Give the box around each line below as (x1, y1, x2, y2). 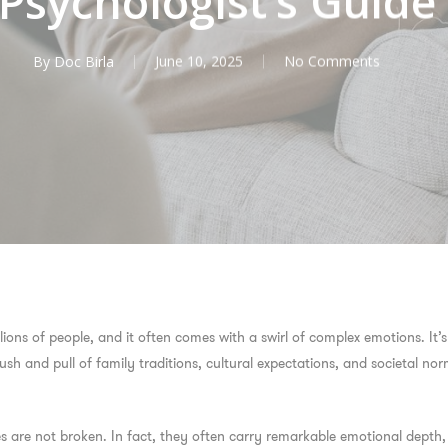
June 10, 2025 (155, 51, 243, 71)
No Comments (284, 51, 380, 71)
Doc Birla (54, 51, 114, 71)
